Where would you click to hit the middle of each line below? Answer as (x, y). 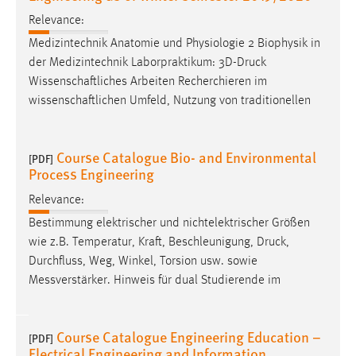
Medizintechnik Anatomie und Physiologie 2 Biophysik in (174, 44)
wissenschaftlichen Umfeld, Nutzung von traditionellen (170, 101)
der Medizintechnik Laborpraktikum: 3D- (133, 63)
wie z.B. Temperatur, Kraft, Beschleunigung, (143, 242)
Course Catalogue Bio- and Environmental (186, 157)
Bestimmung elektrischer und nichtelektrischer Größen (169, 223)
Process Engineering (91, 174)
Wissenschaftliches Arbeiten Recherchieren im (148, 82)
